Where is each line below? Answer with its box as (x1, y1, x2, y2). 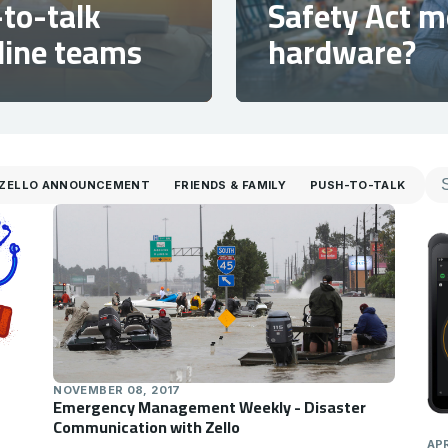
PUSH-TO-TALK (310, 178, 408, 192)
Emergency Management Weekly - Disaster (53, 392, 367, 423)
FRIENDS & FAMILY (174, 178, 287, 192)
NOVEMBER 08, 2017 (53, 383, 181, 398)
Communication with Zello (53, 412, 241, 443)
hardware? (268, 22, 416, 82)
